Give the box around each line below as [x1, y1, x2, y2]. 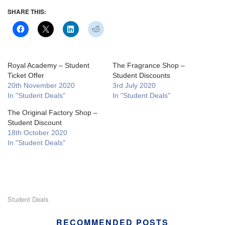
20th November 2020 [8, 81, 75, 90]
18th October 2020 [8, 129, 67, 137]
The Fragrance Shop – [113, 61, 185, 70]
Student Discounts [113, 71, 170, 80]
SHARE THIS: [8, 7, 46, 17]
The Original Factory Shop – [8, 108, 97, 117]
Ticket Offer [8, 71, 44, 80]
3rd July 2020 [113, 81, 156, 90]
